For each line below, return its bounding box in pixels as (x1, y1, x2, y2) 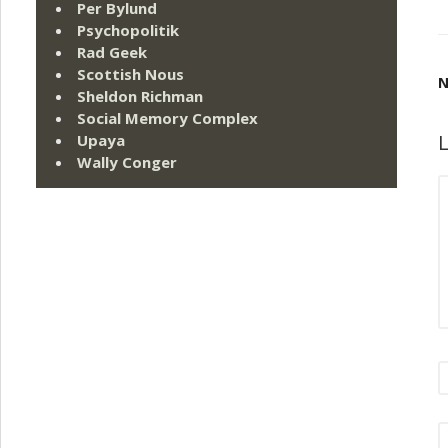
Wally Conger (77, 152, 177, 173)
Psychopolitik (77, 20, 179, 41)
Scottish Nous (77, 64, 184, 85)
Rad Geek (77, 42, 147, 63)
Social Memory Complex (77, 108, 258, 129)
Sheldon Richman (77, 86, 203, 107)
